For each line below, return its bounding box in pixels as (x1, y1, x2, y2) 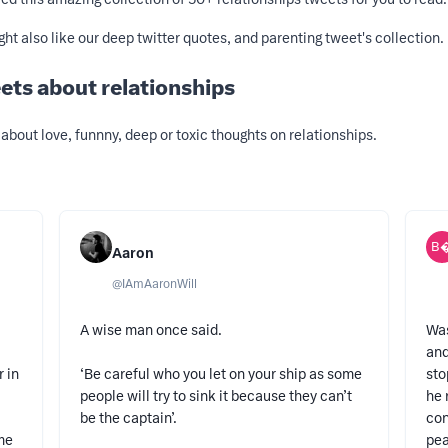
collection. (372, 30, 444, 47)
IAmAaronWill (121, 277, 197, 292)
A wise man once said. (79, 322, 222, 339)
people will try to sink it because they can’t (79, 388, 352, 405)
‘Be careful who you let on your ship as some (79, 366, 362, 383)
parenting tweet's (261, 30, 372, 47)
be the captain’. (79, 410, 177, 427)
